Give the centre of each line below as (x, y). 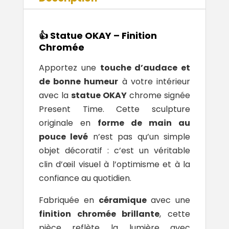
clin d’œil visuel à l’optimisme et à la (114, 165)
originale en (68, 123)
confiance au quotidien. (85, 178)
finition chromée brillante (99, 214)
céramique (122, 200)
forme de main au (144, 123)
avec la (55, 96)
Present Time (71, 109)
